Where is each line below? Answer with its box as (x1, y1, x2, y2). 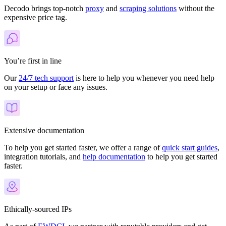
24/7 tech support (19, 73, 74, 82)
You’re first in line (4, 56, 62, 65)
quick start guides (162, 143, 217, 152)
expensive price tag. (4, 13, 67, 22)
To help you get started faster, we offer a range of (4, 143, 162, 152)
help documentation (83, 152, 145, 161)
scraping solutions (120, 4, 177, 13)
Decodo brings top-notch (4, 4, 85, 13)
